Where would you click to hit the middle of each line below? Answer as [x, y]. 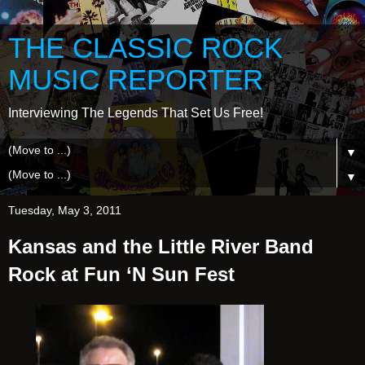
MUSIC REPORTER [136, 80]
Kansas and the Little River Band [161, 246]
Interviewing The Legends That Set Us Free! [136, 113]
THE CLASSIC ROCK [145, 48]
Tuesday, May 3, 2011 [65, 210]
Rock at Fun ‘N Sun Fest [121, 274]
